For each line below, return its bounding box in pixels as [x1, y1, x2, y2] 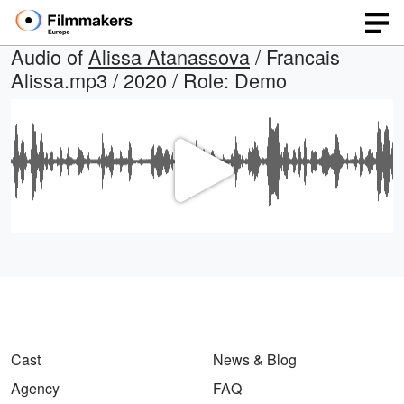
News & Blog [213, 349, 297, 371]
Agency [11, 378, 60, 399]
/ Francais [250, 42, 340, 70]
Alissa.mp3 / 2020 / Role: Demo [11, 66, 287, 94]
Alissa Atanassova [88, 42, 250, 70]
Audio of [11, 42, 88, 70]
